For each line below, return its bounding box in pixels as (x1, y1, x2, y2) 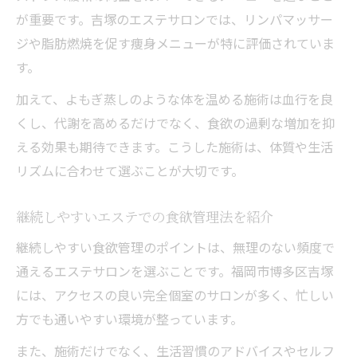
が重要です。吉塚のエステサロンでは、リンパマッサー (16, 9, 333, 29)
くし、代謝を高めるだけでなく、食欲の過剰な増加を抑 (16, 112, 335, 132)
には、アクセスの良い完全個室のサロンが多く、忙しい (16, 284, 334, 304)
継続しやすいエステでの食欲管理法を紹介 (16, 206, 273, 226)
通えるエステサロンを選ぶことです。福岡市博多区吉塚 (16, 261, 333, 280)
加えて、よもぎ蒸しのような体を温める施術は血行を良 (16, 88, 333, 108)
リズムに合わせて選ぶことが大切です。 (16, 160, 244, 180)
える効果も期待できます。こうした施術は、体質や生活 (16, 136, 333, 156)
